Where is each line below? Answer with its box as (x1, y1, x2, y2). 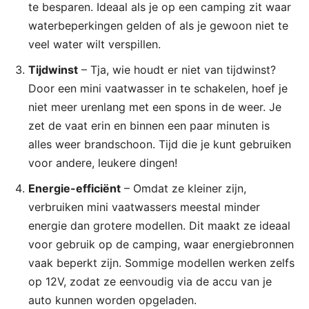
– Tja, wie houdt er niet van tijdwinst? (78, 62, 276, 77)
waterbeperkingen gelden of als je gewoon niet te (28, 18, 288, 32)
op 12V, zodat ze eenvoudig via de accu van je (28, 274, 272, 288)
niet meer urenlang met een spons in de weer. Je (28, 99, 281, 114)
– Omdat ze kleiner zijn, (121, 181, 246, 195)
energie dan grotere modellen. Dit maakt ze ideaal (28, 218, 290, 232)
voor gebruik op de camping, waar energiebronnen (28, 237, 294, 251)
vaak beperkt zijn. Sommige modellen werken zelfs (28, 255, 295, 270)
